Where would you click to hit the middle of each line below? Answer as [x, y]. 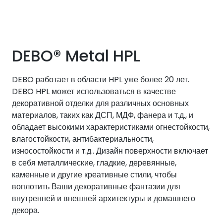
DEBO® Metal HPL [76, 56]
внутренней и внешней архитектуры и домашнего [104, 198]
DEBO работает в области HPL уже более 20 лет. [101, 80]
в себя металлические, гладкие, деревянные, [94, 163]
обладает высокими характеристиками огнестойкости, [111, 127]
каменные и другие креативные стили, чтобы [94, 175]
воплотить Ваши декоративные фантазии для [96, 187]
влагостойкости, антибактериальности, [83, 139]
